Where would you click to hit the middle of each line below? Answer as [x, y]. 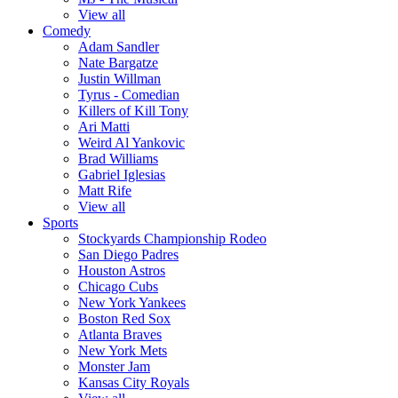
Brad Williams [118, 159]
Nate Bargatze [118, 63]
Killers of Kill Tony [133, 111]
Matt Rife [105, 191]
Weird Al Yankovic [131, 143]
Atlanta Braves [120, 334]
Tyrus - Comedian [129, 95]
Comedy [67, 31]
